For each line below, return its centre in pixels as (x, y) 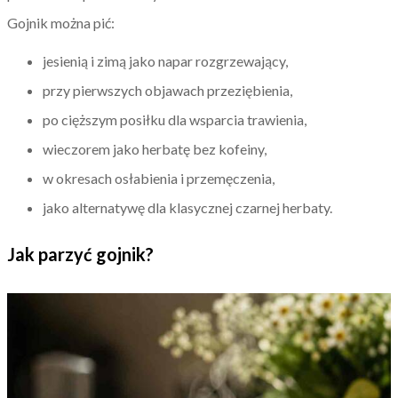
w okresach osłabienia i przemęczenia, (159, 178)
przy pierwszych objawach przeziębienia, (167, 90)
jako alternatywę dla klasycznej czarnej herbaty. (187, 207)
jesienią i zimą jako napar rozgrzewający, (165, 60)
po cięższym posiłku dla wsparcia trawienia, (175, 119)
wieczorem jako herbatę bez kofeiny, (155, 148)
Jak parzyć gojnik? (80, 254)
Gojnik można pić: (61, 22)
